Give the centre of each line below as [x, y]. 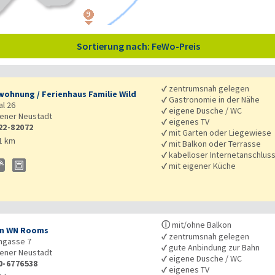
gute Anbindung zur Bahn [214, 248]
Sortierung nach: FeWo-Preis [138, 46]
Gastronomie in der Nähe [214, 100]
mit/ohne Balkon [201, 225]
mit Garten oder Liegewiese [219, 133]
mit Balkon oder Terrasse [214, 144]
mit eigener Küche [202, 166]
